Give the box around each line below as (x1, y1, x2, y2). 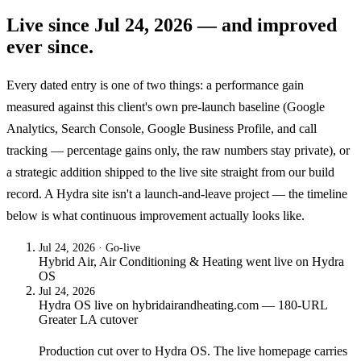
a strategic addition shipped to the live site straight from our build (6, 164, 334, 180)
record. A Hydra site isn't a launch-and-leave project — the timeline (6, 186, 347, 202)
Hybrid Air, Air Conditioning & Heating (39, 254, 243, 268)
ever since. (6, 36, 93, 58)
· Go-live (95, 241, 140, 254)
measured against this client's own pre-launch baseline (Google (6, 99, 325, 115)
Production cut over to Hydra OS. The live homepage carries (39, 342, 347, 359)
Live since (6, 15, 94, 36)
